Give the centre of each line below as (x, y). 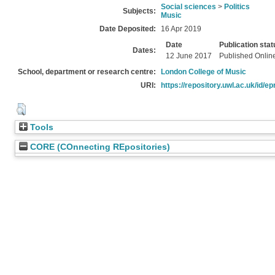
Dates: (144, 50)
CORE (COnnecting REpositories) (99, 147)
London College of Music (203, 72)
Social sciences (188, 7)
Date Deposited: (128, 29)
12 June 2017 (189, 56)
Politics (237, 7)
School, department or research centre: (87, 72)
